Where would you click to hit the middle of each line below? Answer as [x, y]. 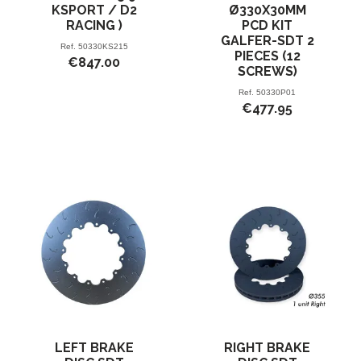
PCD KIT [267, 26]
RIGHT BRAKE [267, 347]
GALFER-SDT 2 [267, 41]
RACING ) [94, 26]
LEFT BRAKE [94, 347]
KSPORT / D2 [94, 10]
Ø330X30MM [267, 10]
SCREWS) [267, 72]
